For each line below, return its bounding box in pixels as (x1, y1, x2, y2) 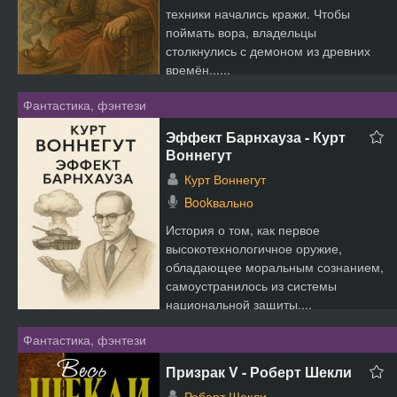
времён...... (166, 60, 230, 78)
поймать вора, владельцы (166, 23, 316, 41)
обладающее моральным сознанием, (166, 258, 384, 276)
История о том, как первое (166, 221, 320, 238)
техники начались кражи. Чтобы (166, 4, 350, 22)
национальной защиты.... (166, 295, 312, 313)
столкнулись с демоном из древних (166, 42, 370, 59)
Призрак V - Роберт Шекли (166, 362, 352, 382)
